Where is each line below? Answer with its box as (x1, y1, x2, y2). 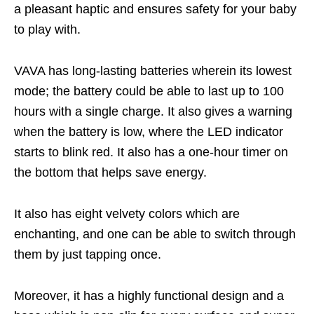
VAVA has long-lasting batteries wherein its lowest (14, 63, 292, 78)
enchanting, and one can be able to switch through (14, 226, 296, 241)
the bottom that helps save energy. (14, 165, 207, 179)
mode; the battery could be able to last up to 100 (14, 83, 284, 98)
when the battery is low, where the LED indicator (14, 124, 283, 139)
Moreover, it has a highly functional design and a (14, 288, 284, 303)
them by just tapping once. (14, 247, 161, 261)
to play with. (14, 22, 81, 36)
